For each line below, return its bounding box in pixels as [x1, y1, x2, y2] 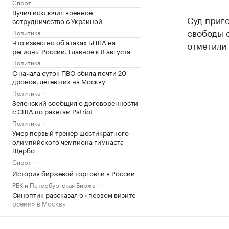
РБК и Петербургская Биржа [12, 179, 95, 189]
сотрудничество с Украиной [12, 15, 102, 26]
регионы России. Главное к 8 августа [12, 45, 130, 56]
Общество [12, 210, 43, 219]
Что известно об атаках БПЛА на [12, 37, 116, 47]
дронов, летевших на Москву [12, 76, 105, 86]
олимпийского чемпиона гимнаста [12, 136, 124, 146]
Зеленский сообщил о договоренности [12, 97, 138, 107]
